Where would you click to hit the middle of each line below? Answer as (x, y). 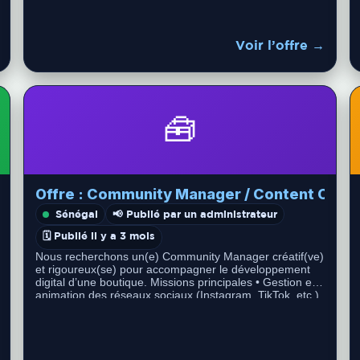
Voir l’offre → (280, 45)
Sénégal (77, 214)
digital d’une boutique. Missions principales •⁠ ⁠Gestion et (176, 282)
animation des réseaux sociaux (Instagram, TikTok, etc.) (178, 295)
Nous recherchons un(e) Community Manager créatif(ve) (180, 256)
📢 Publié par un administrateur (195, 214)
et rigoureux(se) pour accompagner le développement (173, 269)
